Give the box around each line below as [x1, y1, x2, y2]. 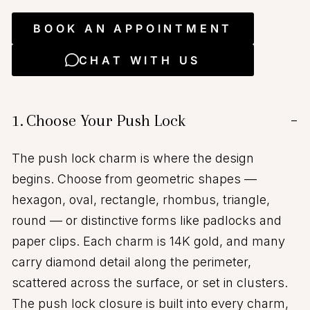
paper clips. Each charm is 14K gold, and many [12, 234, 285, 249]
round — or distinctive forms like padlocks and [12, 213, 282, 228]
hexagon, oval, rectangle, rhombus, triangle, [12, 192, 270, 208]
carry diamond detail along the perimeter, [12, 255, 251, 270]
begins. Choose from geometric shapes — [12, 172, 257, 187]
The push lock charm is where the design [12, 151, 254, 166]
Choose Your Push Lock [26, 111, 185, 131]
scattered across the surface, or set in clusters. [12, 275, 288, 291]
